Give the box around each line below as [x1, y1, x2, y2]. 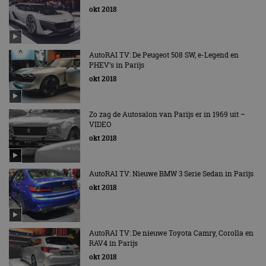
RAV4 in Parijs [89, 238, 138, 248]
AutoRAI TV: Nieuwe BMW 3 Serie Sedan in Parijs [89, 169, 254, 179]
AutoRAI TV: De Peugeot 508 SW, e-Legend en [89, 50, 239, 60]
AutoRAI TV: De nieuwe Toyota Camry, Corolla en [89, 228, 254, 238]
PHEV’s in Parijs [89, 60, 144, 70]
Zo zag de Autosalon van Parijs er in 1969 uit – [89, 109, 245, 119]
